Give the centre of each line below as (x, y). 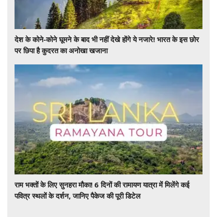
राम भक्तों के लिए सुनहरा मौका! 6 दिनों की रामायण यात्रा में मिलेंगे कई (102, 184)
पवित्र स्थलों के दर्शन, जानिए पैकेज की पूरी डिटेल (77, 195)
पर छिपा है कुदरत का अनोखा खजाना (61, 51)
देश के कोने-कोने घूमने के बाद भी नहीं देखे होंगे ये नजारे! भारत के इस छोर (107, 39)
